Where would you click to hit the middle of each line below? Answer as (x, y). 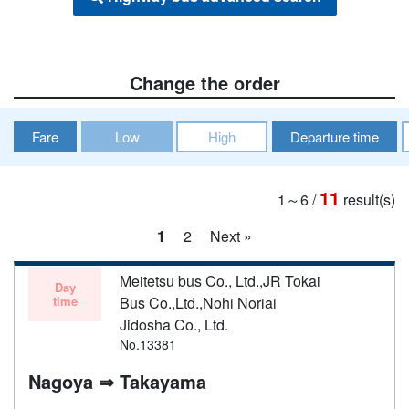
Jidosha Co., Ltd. (174, 324)
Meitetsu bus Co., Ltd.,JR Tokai (220, 280)
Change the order (204, 82)
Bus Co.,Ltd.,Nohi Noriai (198, 302)
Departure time (335, 136)
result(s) (369, 199)
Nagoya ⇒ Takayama (117, 381)
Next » (231, 236)
